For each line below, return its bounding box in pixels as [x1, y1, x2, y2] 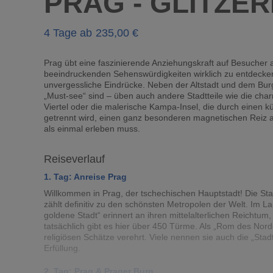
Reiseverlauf [44, 153, 105, 165]
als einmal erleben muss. [44, 124, 140, 133]
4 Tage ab [44, 27, 92, 39]
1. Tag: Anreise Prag [44, 172, 127, 182]
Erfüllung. [44, 243, 80, 253]
